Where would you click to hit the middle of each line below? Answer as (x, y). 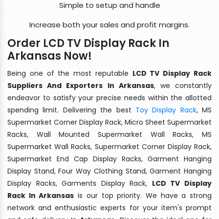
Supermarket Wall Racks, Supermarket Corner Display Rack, (109, 146)
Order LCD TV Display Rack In (88, 43)
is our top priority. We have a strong (143, 195)
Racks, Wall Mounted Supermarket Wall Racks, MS (109, 134)
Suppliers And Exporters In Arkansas (81, 85)
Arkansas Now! (50, 56)
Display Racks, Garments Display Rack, (80, 183)
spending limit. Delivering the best (71, 110)
